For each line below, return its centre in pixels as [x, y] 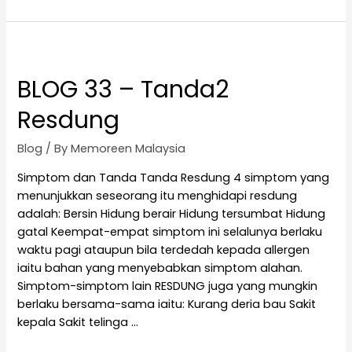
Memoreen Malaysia [128, 149]
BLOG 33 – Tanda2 [123, 90]
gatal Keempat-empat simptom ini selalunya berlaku [170, 231]
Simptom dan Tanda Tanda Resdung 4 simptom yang [175, 177]
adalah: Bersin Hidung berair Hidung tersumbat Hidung [172, 213]
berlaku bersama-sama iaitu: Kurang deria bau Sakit [167, 304]
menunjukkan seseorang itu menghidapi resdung [158, 195]
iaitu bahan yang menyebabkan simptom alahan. [160, 268]
